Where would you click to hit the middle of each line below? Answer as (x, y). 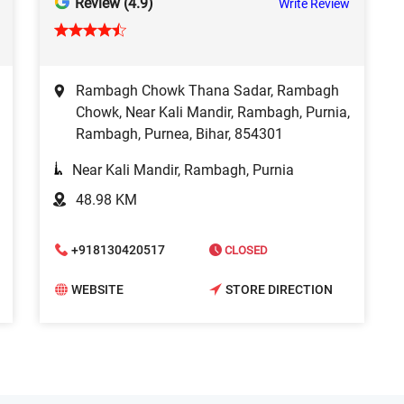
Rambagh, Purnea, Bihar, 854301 (179, 134)
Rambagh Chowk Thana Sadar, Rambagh (207, 91)
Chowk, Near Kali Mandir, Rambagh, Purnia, (213, 113)
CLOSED (245, 250)
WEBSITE (97, 290)
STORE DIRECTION (279, 290)
